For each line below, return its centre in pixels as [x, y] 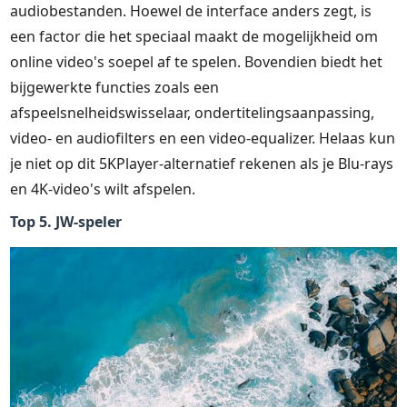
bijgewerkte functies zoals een [115, 87]
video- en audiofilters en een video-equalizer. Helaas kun [203, 138]
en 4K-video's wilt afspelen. [103, 189]
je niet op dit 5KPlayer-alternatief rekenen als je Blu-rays [202, 163]
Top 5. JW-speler [66, 221]
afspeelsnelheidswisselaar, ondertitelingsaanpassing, [193, 112]
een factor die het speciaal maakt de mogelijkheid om [194, 36]
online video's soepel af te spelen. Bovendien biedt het [197, 61]
